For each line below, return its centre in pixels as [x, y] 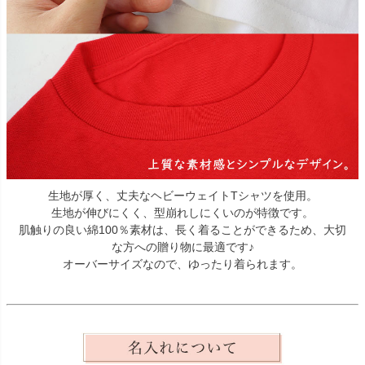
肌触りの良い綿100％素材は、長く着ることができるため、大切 [182, 229]
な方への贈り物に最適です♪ [182, 246]
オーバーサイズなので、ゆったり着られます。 [182, 264]
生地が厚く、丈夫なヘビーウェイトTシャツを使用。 [182, 195]
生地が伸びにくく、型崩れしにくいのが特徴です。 [182, 212]
